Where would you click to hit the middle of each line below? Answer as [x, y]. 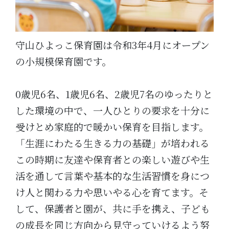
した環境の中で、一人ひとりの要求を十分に [112, 110]
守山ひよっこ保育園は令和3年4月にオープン [112, 45]
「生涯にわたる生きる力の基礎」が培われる [112, 143]
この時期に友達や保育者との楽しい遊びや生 [112, 159]
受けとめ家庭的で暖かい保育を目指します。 [112, 127]
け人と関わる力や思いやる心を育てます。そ [112, 192]
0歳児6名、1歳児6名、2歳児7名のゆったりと [114, 94]
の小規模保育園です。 [63, 61]
